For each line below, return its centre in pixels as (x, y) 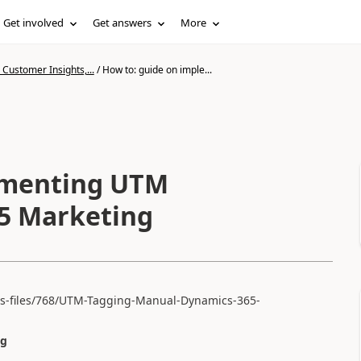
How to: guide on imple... (157, 70)
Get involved (34, 23)
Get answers (122, 23)
